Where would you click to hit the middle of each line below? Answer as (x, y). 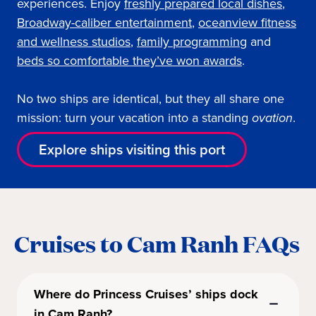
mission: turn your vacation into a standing (134, 118)
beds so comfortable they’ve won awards (129, 61)
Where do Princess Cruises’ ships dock (146, 294)
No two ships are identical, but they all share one (151, 99)
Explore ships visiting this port (132, 150)
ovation (272, 118)
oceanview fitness (247, 23)
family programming (192, 42)
